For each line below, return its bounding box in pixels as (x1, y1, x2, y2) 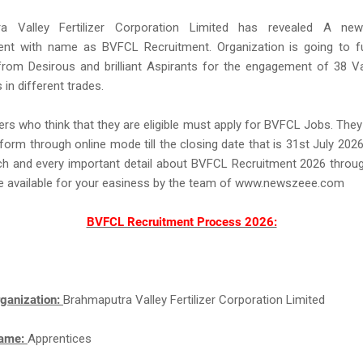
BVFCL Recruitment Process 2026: (86, 215, 277, 229)
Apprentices (28, 331, 92, 346)
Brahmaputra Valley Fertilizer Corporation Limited (63, 293, 325, 307)
